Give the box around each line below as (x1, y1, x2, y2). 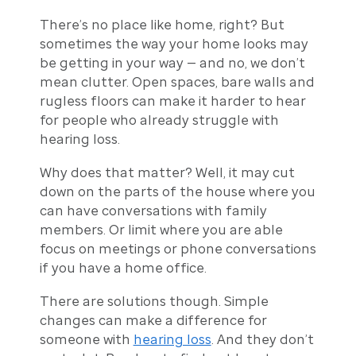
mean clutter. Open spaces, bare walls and (39, 74, 315, 91)
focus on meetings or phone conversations (39, 241, 316, 257)
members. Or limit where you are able (39, 222, 283, 238)
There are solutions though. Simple (39, 293, 269, 310)
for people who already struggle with (39, 112, 279, 129)
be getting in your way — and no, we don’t (39, 55, 305, 72)
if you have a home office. (39, 260, 207, 277)
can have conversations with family (39, 203, 267, 219)
